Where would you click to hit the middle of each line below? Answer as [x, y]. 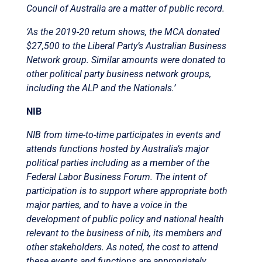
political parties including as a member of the [118, 163]
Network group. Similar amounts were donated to [126, 60]
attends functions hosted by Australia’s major [117, 149]
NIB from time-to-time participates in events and [123, 135]
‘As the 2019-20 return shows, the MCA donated [123, 32]
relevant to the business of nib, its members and [124, 233]
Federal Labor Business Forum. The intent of [116, 177]
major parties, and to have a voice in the [106, 205]
